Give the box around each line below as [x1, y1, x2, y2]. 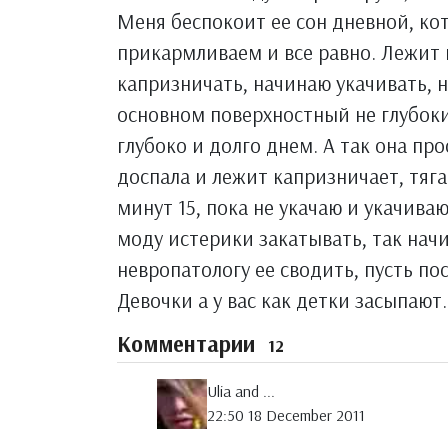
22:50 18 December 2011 [207, 405, 365, 426]
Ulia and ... [207, 381, 275, 402]
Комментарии [117, 330, 261, 358]
